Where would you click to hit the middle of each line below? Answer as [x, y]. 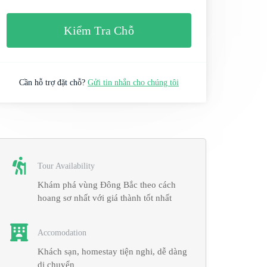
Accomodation [62, 232]
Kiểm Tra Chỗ [99, 30]
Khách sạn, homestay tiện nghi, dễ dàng [113, 252]
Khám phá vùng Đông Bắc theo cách [107, 185]
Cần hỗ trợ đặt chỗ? [52, 83]
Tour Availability [66, 166]
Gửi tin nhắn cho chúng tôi [133, 83]
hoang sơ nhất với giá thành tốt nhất [105, 198]
